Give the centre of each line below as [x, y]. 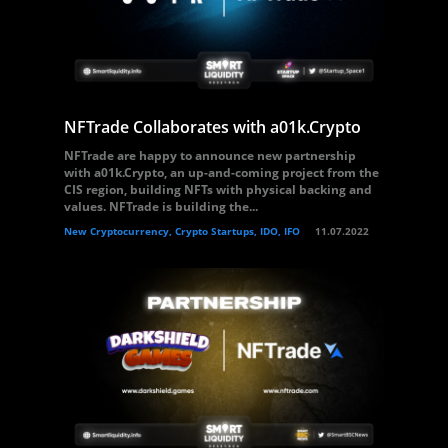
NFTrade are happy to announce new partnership [210, 155]
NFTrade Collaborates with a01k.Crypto [212, 127]
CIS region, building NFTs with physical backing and [218, 189]
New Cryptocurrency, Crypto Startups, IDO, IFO [182, 231]
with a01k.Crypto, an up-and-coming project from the [221, 172]
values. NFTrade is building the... [161, 206]
